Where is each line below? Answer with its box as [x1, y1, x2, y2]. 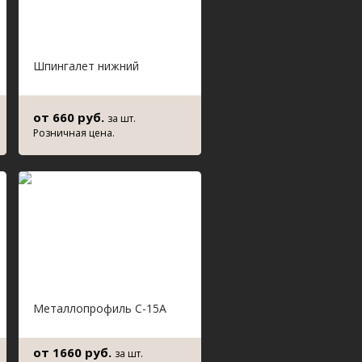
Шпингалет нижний [33, 58, 139, 74]
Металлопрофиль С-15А [33, 301, 166, 316]
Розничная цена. [33, 126, 115, 140]
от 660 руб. [33, 109, 107, 125]
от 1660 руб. [33, 344, 115, 360]
